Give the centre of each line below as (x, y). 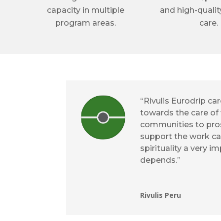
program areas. (86, 23)
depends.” (161, 160)
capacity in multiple (86, 10)
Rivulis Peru (161, 195)
